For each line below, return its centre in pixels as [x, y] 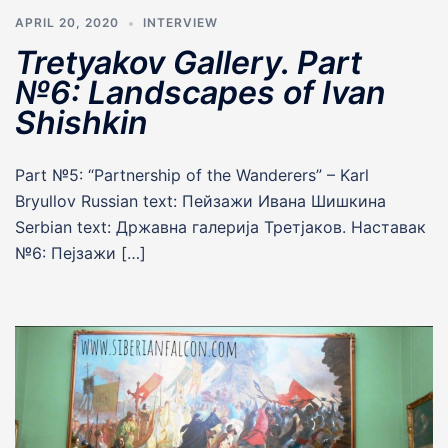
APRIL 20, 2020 [67, 22]
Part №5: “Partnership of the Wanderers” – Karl [192, 174]
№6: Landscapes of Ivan [200, 92]
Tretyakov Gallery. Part [188, 62]
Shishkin [81, 122]
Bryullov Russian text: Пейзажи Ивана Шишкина [200, 200]
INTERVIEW [180, 22]
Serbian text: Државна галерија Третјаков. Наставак [220, 226]
